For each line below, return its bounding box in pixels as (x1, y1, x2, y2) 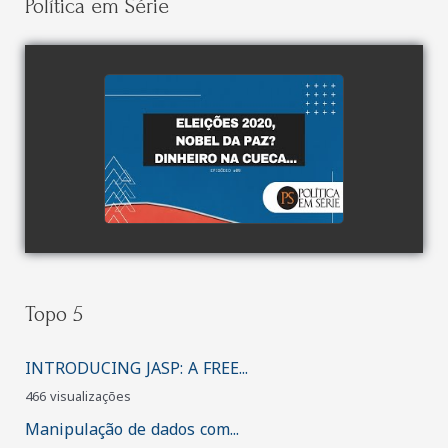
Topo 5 (24, 301, 83, 326)
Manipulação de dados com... (24, 413, 239, 445)
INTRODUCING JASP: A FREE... (24, 352, 248, 384)
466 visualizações (24, 384, 131, 409)
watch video (178, 110, 269, 142)
